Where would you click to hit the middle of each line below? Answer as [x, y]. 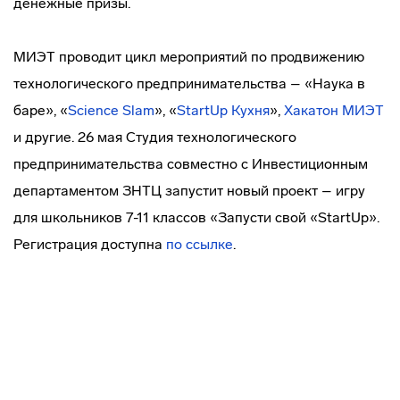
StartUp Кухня [223, 110]
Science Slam [111, 110]
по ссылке [200, 244]
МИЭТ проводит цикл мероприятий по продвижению [189, 57]
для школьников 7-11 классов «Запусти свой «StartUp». [196, 217]
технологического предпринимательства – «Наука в [189, 83]
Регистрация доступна [90, 244]
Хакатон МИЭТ [334, 110]
